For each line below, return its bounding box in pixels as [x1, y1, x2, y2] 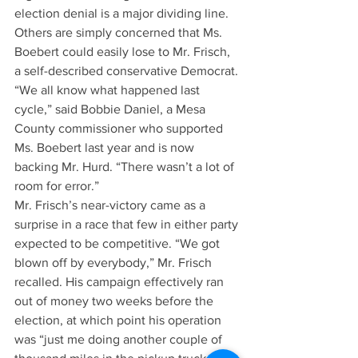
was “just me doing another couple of [14, 332, 225, 346]
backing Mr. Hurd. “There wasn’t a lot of [14, 160, 237, 173]
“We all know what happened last [14, 83, 203, 97]
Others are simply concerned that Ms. [14, 26, 225, 39]
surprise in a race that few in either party [14, 217, 241, 231]
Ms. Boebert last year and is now [14, 141, 197, 154]
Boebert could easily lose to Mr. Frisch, [14, 45, 233, 58]
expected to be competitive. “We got [14, 237, 223, 250]
